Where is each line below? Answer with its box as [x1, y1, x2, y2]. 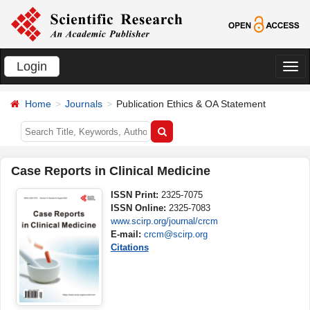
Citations [110, 242, 149, 253]
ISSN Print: [110, 190, 161, 200]
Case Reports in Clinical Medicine [11, 164, 210, 178]
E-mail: [110, 229, 144, 239]
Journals [65, 98, 102, 109]
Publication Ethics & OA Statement [116, 98, 266, 109]
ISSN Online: [110, 203, 169, 213]
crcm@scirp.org [143, 229, 208, 239]
